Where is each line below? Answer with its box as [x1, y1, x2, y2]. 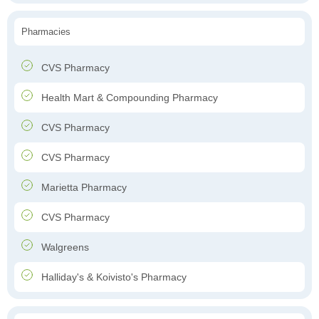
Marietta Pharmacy [38, 182, 127, 194]
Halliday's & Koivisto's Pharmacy [38, 271, 187, 283]
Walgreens [38, 241, 89, 253]
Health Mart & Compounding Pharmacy [38, 92, 218, 104]
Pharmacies [21, 26, 70, 38]
